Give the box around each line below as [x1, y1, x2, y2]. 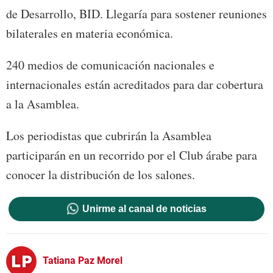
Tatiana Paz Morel [43, 254, 122, 266]
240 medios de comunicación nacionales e [6, 57, 214, 74]
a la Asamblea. [6, 96, 79, 113]
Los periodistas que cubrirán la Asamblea [6, 127, 211, 144]
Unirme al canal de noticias [82, 204, 207, 214]
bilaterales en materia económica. [6, 25, 173, 42]
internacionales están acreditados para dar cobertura [6, 76, 263, 93]
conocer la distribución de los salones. [6, 166, 195, 183]
